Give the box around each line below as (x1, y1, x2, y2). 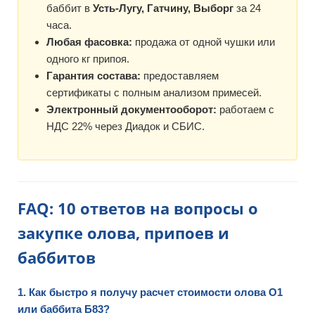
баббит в (46, 2, 93, 14)
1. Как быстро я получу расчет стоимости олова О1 (18, 286, 283, 298)
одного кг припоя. (46, 53, 129, 65)
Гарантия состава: (46, 70, 141, 82)
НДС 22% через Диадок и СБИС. (46, 120, 205, 132)
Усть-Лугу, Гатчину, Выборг (93, 2, 233, 14)
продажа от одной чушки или (132, 36, 275, 48)
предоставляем (141, 70, 219, 82)
